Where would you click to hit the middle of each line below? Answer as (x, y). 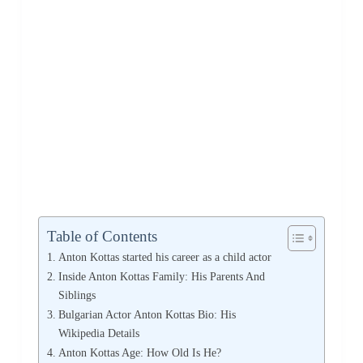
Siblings (77, 295)
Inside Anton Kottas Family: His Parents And (161, 277)
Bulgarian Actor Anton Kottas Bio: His (147, 315)
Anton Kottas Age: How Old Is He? (139, 353)
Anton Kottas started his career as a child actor (164, 257)
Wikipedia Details (98, 333)
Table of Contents (102, 237)
